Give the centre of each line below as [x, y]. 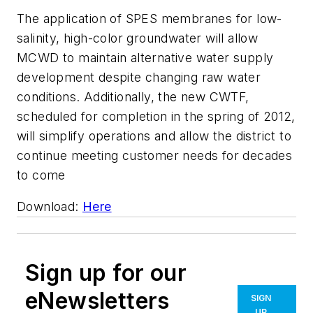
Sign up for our [106, 273]
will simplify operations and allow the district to [154, 136]
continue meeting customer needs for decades [155, 155]
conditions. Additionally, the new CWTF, [133, 96]
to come [41, 175]
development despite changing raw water [139, 77]
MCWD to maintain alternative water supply [145, 57]
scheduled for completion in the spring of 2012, [156, 116]
